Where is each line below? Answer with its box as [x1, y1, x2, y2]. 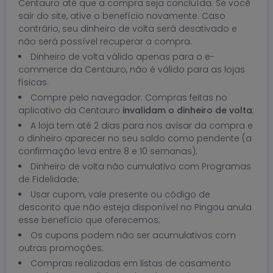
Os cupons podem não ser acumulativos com [30, 229, 236, 241]
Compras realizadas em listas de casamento [30, 257, 231, 269]
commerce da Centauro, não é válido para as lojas [18, 63, 245, 76]
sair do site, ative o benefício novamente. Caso [18, 10, 225, 22]
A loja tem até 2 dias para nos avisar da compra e [30, 119, 253, 132]
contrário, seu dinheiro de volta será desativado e [18, 23, 237, 35]
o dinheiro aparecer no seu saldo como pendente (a [18, 132, 252, 144]
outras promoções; [18, 242, 104, 254]
